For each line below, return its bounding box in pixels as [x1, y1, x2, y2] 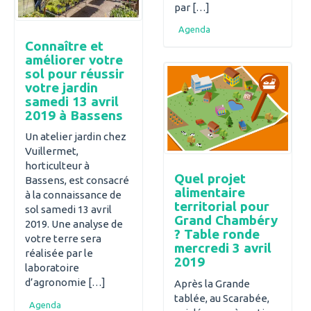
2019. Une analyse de [25, 218, 123, 230]
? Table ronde [174, 226, 260, 242]
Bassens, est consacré [25, 174, 129, 187]
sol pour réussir [25, 65, 124, 81]
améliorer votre [25, 51, 123, 67]
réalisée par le [25, 247, 93, 260]
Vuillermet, [25, 145, 78, 158]
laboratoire [25, 262, 79, 274]
